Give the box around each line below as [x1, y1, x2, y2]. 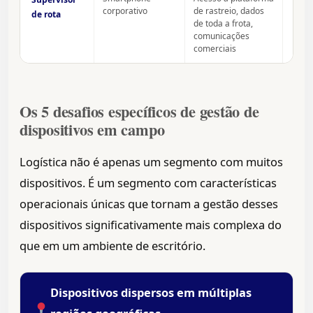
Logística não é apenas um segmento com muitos [20, 154, 283, 170]
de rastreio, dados [194, 5, 264, 17]
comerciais [194, 43, 236, 55]
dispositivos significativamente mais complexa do [20, 217, 282, 233]
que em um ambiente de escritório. [20, 238, 205, 254]
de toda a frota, [194, 17, 253, 30]
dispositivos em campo [20, 118, 165, 142]
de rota [31, 8, 61, 21]
